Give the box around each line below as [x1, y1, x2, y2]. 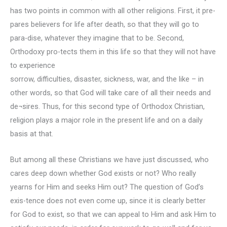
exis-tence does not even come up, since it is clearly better [10, 196, 206, 205]
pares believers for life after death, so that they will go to [10, 20, 199, 29]
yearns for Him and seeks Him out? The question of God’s [10, 182, 204, 192]
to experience [10, 61, 55, 70]
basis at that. [10, 129, 53, 139]
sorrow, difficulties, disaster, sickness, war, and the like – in [10, 74, 204, 84]
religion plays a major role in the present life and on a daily [10, 116, 203, 125]
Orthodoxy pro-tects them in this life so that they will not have [10, 47, 216, 57]
